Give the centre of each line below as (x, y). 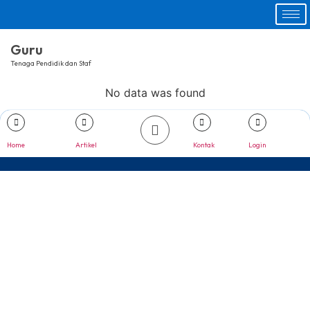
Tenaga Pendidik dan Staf (51, 63)
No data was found (155, 93)
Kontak (203, 145)
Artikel (86, 145)
